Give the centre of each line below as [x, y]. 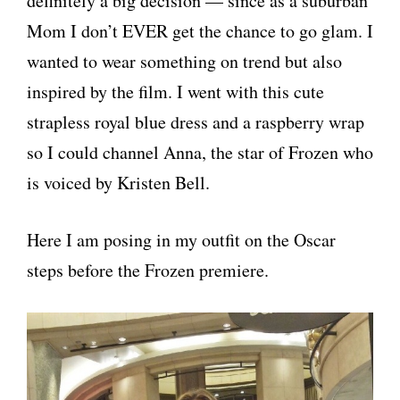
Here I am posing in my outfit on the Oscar [181, 240]
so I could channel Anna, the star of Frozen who [200, 153]
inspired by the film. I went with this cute [175, 92]
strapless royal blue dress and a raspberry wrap [196, 122]
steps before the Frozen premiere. [148, 271]
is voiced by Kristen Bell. [118, 183]
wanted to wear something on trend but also [184, 62]
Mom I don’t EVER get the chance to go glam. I [200, 31]
